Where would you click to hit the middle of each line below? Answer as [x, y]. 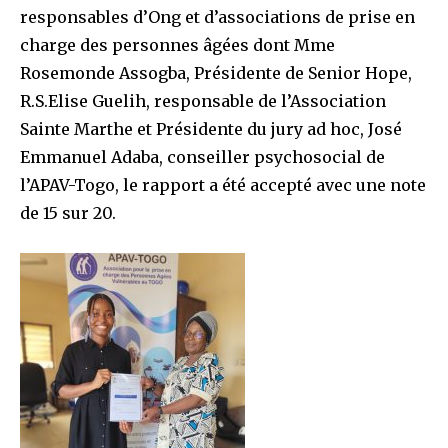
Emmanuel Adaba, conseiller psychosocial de [202, 156]
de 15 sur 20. [68, 212]
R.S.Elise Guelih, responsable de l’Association [203, 100]
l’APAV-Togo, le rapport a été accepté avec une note [223, 184]
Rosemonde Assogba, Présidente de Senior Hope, [216, 72]
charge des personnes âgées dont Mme [177, 44]
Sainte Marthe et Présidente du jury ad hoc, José [211, 128]
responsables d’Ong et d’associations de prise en [217, 16]
